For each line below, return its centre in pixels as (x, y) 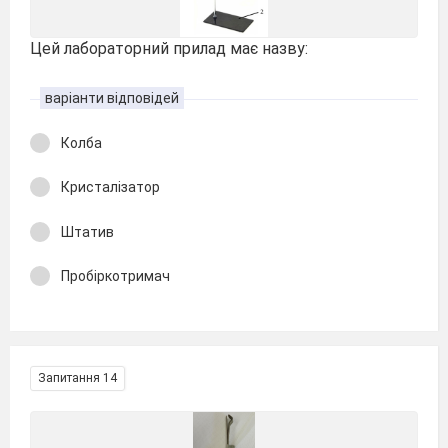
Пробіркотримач (115, 276)
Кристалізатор (110, 187)
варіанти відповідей (112, 97)
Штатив (87, 231)
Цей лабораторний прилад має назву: (169, 48)
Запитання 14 (77, 377)
